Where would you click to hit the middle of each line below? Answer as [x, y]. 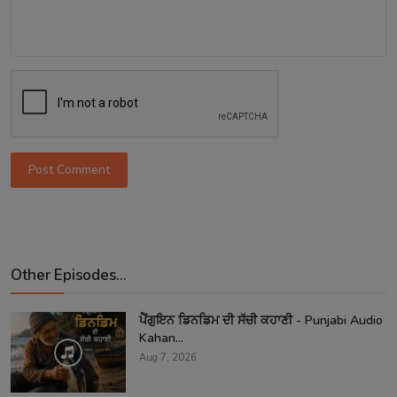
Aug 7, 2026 [168, 357]
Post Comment [70, 170]
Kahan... [161, 338]
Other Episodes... [69, 275]
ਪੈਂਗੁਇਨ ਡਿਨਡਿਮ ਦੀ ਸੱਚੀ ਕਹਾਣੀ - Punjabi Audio [261, 320]
